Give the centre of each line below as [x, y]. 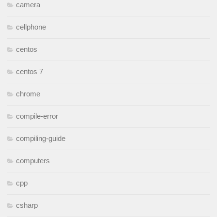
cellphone [31, 27]
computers [33, 161]
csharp [27, 205]
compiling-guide [41, 139]
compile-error [37, 116]
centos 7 [30, 72]
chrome [28, 94]
